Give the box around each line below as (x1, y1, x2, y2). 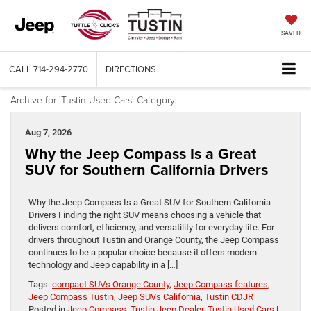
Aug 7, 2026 (25, 127, 72, 138)
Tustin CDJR (205, 292, 253, 303)
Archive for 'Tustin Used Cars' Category (10, 93, 175, 107)
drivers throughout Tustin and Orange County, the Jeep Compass (28, 235, 279, 246)
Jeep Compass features (174, 279, 268, 290)
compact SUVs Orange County (52, 279, 169, 290)
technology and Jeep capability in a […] (28, 260, 178, 271)
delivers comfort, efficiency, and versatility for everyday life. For (28, 222, 274, 233)
